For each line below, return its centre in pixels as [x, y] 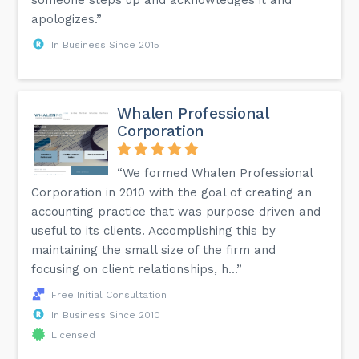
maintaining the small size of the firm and [154, 250]
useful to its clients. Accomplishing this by [154, 230]
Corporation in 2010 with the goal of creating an [172, 192]
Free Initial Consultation [109, 294]
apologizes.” [67, 19]
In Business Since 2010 [106, 315]
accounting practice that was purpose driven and [176, 211]
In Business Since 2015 [106, 44]
